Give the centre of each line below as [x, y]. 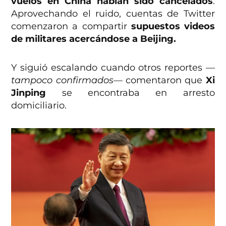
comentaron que [164, 80]
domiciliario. [39, 105]
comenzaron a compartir [71, 26]
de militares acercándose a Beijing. [94, 39]
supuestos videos [173, 26]
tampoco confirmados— [67, 80]
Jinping [37, 93]
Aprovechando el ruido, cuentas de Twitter [113, 13]
